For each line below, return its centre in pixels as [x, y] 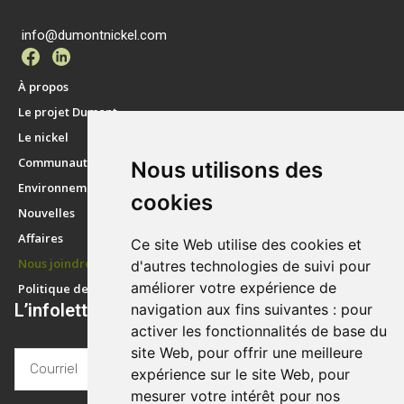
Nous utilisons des [227, 170]
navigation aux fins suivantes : [236, 309]
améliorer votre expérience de [234, 288]
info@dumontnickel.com [94, 35]
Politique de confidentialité [97, 288]
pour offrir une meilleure [280, 353]
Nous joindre [55, 263]
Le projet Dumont [68, 111]
